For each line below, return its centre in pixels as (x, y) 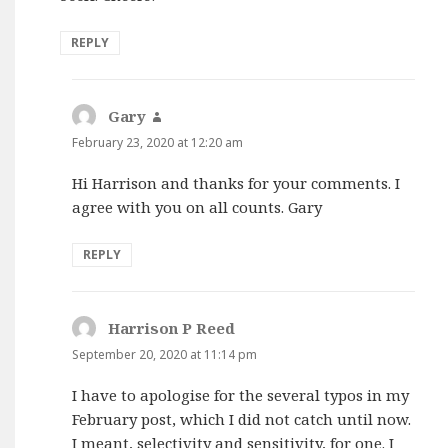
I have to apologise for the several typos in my (241, 395)
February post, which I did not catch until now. (242, 419)
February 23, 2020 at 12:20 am (158, 142)
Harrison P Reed (172, 327)
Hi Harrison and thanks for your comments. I (236, 182)
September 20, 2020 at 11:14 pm (165, 354)
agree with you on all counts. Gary (197, 206)
